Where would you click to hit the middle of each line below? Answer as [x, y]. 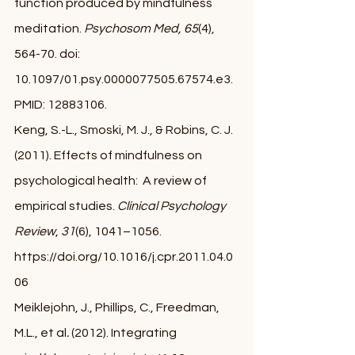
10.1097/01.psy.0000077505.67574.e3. [125, 79]
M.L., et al [40, 333]
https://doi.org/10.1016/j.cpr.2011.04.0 [124, 257]
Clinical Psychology [173, 206]
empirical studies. [66, 206]
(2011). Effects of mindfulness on [109, 155]
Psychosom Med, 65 [141, 29]
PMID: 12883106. [61, 105]
